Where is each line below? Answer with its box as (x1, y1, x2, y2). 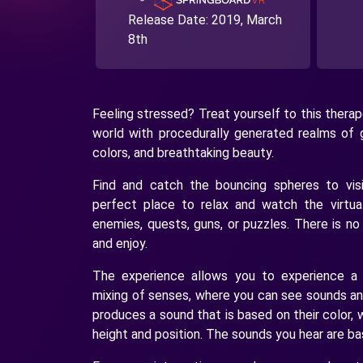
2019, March (211, 11, 282, 28)
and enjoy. (92, 235, 147, 251)
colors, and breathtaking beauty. (92, 144, 274, 160)
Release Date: (128, 11, 211, 28)
